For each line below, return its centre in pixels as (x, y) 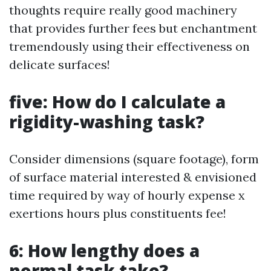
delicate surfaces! (60, 64)
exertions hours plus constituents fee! (118, 213)
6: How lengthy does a (104, 250)
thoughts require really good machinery (123, 10)
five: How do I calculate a (117, 102)
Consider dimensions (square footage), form (134, 159)
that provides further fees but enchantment (133, 28)
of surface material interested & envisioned (133, 177)
